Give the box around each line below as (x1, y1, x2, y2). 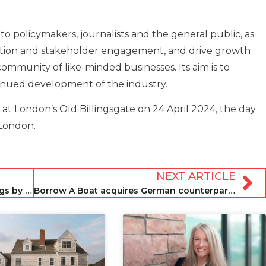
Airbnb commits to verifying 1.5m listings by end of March (25, 185, 32, 196)
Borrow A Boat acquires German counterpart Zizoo (227, 185, 235, 196)
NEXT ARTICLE (156, 169, 236, 183)
